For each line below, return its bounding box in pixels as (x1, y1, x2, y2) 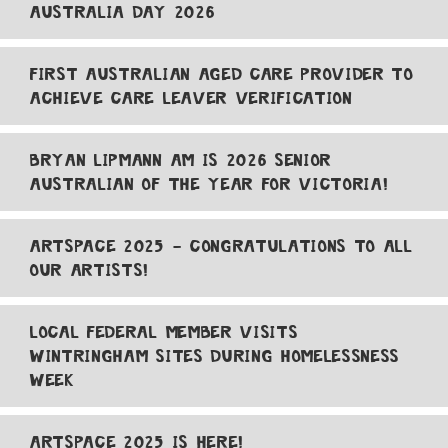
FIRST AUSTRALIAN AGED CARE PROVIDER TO (30, 63, 414, 85)
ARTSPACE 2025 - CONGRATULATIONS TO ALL (30, 235, 413, 257)
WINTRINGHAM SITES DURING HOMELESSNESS (30, 345, 401, 367)
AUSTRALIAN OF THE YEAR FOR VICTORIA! (30, 173, 390, 195)
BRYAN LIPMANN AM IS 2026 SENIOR (30, 149, 333, 171)
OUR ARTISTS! (30, 259, 151, 281)
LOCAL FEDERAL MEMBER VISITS (30, 321, 299, 343)
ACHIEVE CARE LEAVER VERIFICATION (30, 87, 353, 109)
